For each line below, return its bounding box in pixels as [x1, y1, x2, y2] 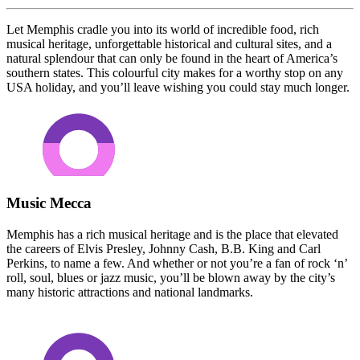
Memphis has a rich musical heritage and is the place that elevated [6, 227, 338, 241]
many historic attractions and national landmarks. [6, 284, 253, 299]
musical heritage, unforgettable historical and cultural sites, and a [6, 37, 332, 51]
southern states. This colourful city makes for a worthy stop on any [6, 66, 343, 80]
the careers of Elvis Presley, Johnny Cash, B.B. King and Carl [6, 241, 321, 256]
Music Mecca [6, 194, 92, 211]
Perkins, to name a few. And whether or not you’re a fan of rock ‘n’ [6, 256, 347, 270]
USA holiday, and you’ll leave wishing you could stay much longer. [6, 80, 350, 95]
